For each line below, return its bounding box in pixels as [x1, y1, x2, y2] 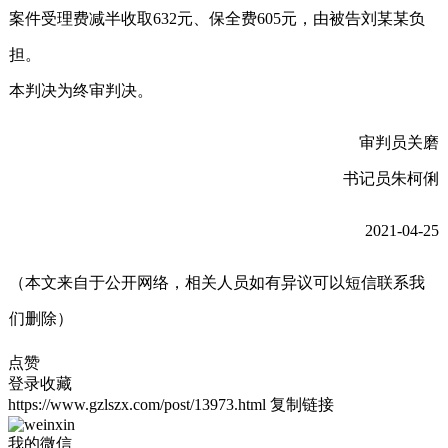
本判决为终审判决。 [9, 81, 153, 99]
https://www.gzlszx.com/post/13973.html [8, 395, 266, 413]
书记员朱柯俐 [343, 169, 439, 187]
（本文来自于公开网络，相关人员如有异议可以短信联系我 [9, 273, 425, 291]
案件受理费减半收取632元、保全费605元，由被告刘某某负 [9, 9, 425, 27]
